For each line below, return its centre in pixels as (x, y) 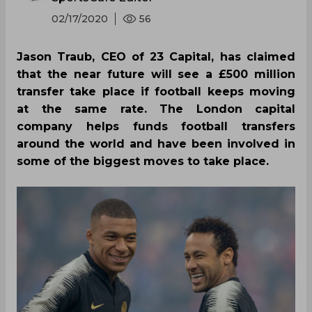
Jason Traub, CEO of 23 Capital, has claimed (156, 57)
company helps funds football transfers (156, 127)
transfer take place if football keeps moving (156, 92)
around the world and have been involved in (156, 144)
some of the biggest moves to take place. (143, 162)
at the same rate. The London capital (156, 109)
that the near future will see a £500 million (156, 75)
